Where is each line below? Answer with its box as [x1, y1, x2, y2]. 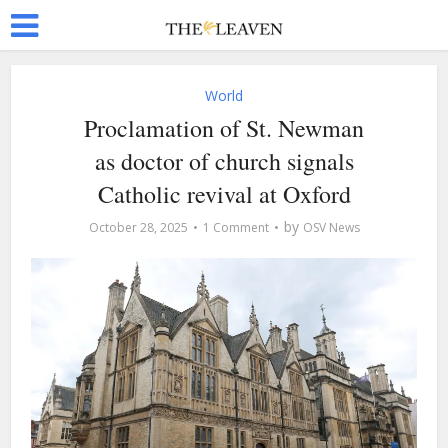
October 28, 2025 [88, 219, 188, 236]
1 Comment [202, 219, 269, 236]
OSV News [302, 219, 360, 236]
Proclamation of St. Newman [84, 112, 364, 144]
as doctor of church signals [94, 145, 354, 177]
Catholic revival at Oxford [97, 178, 351, 210]
